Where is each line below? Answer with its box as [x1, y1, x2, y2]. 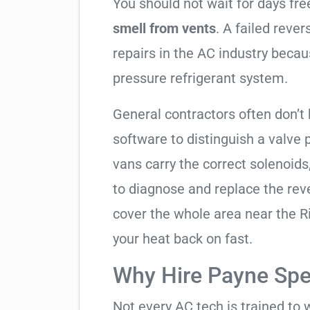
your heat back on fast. [113, 230, 253, 247]
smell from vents [113, 20, 216, 37]
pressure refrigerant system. [113, 70, 288, 86]
